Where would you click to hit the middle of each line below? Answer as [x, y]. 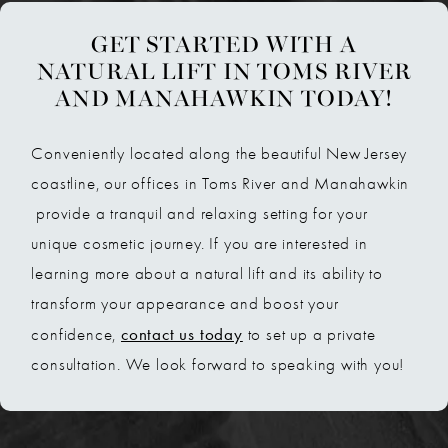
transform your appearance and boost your [185, 303]
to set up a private [309, 334]
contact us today [182, 333]
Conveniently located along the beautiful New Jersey [219, 153]
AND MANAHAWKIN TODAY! [224, 100]
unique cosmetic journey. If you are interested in [199, 243]
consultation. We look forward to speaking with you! [218, 364]
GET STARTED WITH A [224, 46]
